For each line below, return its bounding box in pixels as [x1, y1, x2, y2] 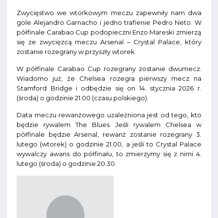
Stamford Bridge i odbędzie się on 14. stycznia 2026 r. [17, 84, 201, 92]
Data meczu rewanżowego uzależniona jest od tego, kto [17, 111, 201, 119]
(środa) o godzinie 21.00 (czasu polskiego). [17, 94, 149, 102]
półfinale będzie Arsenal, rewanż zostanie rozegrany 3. [17, 130, 201, 139]
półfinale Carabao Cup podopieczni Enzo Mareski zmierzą [17, 28, 201, 36]
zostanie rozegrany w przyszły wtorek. [17, 48, 137, 56]
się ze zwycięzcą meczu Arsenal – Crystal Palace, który [17, 38, 201, 46]
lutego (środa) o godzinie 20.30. [17, 160, 117, 168]
